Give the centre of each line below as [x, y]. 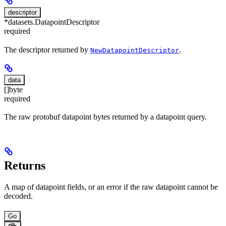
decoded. [18, 196]
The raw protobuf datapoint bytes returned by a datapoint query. [105, 117]
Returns [25, 165]
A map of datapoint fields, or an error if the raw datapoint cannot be [111, 187]
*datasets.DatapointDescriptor [52, 22]
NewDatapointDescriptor [135, 50]
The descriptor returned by [47, 49]
